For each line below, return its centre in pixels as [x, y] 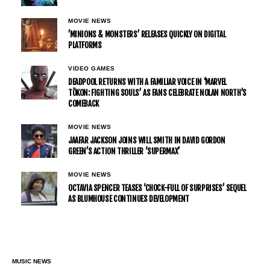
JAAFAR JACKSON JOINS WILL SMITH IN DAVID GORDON [147, 141]
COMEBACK [83, 104]
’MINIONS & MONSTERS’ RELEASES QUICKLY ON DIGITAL [147, 35]
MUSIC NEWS [32, 262]
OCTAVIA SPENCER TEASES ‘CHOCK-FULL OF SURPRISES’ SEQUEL [157, 188]
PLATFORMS [85, 46]
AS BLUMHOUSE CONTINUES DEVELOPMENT [129, 199]
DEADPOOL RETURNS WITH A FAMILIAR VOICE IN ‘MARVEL [147, 82]
